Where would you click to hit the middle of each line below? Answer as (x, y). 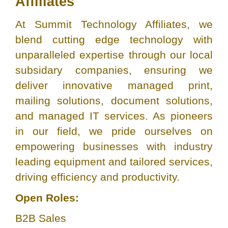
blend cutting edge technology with (114, 40)
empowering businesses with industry (114, 147)
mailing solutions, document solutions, (114, 101)
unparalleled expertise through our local (114, 55)
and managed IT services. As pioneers (114, 116)
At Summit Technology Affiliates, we (114, 24)
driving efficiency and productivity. (97, 177)
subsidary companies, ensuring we (114, 70)
